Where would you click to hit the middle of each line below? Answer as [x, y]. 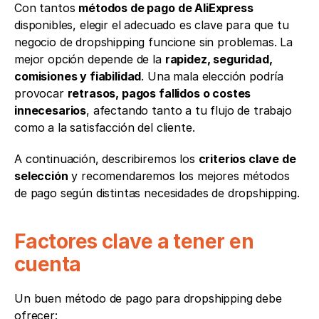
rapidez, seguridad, [219, 59]
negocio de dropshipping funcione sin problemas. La [153, 42]
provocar [41, 93]
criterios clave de [247, 158]
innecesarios [51, 110]
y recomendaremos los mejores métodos [179, 176]
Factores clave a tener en [134, 241]
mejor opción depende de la [90, 59]
